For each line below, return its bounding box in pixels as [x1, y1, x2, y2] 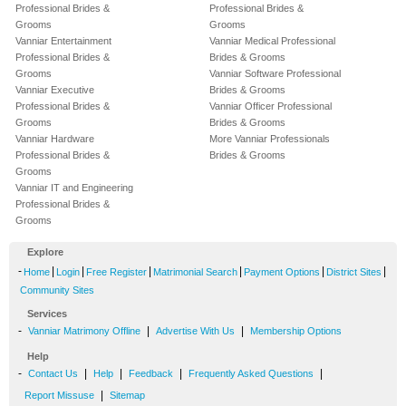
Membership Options [250, 325, 342, 337]
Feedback [129, 368, 173, 380]
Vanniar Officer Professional [209, 101, 332, 112]
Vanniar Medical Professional [209, 35, 335, 47]
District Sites [326, 266, 382, 278]
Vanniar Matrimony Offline [28, 325, 140, 337]
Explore [27, 246, 63, 258]
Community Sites [20, 285, 94, 296]
